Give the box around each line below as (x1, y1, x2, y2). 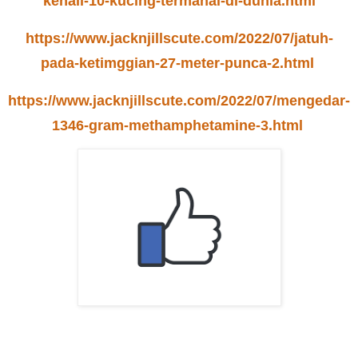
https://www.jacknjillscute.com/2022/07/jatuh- (25, 30, 333, 46)
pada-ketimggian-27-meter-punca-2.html (40, 54, 314, 71)
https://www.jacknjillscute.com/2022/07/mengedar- (8, 92, 350, 109)
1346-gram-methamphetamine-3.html (51, 117, 303, 133)
